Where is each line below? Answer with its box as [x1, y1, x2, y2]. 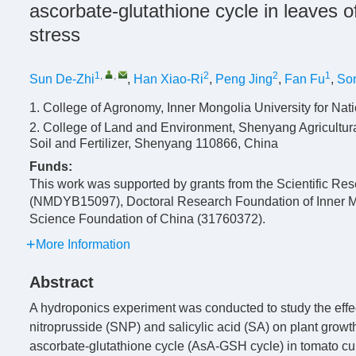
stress [29, 24, 80, 45]
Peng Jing [215, 72, 273, 86]
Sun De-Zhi [29, 72, 95, 86]
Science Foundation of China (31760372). [29, 212, 265, 226]
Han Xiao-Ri [133, 72, 203, 86]
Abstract [29, 273, 94, 291]
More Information [36, 238, 130, 251]
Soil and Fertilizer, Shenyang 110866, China [29, 137, 278, 150]
